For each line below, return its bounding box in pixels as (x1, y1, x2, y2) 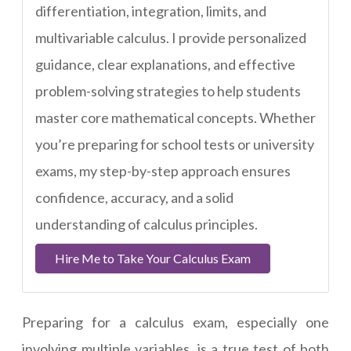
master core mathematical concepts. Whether (35, 109, 316, 126)
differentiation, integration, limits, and (35, 2, 266, 20)
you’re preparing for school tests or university (35, 136, 314, 153)
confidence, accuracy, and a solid (35, 189, 233, 206)
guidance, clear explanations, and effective (35, 56, 295, 73)
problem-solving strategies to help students (35, 82, 301, 100)
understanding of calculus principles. (35, 215, 258, 233)
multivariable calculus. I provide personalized (35, 29, 306, 46)
